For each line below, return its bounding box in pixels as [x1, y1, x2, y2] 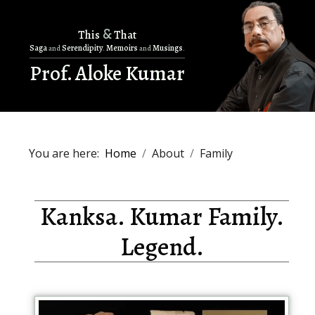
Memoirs [104, 42, 139, 54]
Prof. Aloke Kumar [29, 60, 185, 88]
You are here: [29, 146, 105, 162]
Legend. [120, 229, 204, 264]
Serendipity [60, 42, 103, 54]
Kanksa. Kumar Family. [39, 199, 284, 234]
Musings [150, 42, 183, 54]
